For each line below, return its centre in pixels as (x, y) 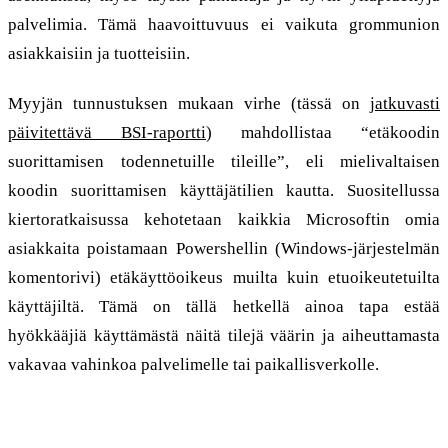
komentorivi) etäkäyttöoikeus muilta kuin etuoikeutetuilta (224, 277)
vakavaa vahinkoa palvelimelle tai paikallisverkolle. (193, 364)
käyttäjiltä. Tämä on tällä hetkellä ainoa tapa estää (224, 306)
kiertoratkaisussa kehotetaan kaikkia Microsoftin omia (224, 219)
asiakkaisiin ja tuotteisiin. (99, 53)
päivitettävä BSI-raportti (107, 132)
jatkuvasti (405, 103)
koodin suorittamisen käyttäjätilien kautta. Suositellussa (224, 190)
